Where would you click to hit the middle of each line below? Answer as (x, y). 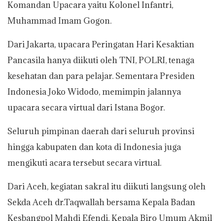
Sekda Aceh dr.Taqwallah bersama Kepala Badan (101, 202)
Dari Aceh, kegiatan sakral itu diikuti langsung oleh (107, 186)
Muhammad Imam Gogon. (59, 20)
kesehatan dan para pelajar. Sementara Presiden (101, 76)
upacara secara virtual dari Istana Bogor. (86, 107)
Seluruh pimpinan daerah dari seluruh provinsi (101, 131)
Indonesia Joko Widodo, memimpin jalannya (94, 92)
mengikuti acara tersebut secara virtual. (84, 163)
